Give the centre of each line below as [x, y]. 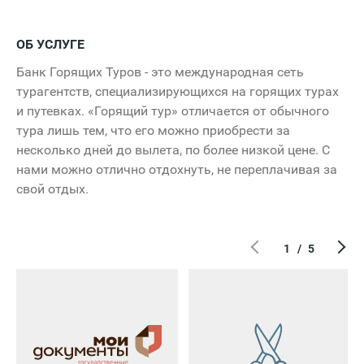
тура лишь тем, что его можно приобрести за [153, 130]
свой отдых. [52, 188]
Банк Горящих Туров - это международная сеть [160, 71]
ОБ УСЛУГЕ [50, 44]
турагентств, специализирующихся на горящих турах [178, 91]
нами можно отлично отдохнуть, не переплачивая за [177, 169]
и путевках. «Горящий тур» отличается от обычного [173, 110]
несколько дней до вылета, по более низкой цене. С [173, 149]
